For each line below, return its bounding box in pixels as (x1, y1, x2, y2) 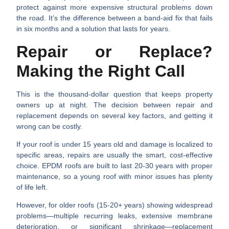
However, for (16, 201, 60, 210)
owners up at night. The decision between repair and (16, 100, 213, 109)
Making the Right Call (16, 61, 186, 80)
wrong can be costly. (16, 122, 83, 130)
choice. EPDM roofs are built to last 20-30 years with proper (16, 162, 213, 170)
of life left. (16, 183, 48, 192)
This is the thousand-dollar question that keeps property (16, 89, 213, 98)
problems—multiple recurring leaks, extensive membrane (16, 212, 213, 220)
